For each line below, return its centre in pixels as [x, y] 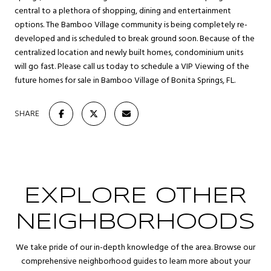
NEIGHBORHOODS [135, 223]
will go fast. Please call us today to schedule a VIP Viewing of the [132, 67]
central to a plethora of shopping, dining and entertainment [123, 11]
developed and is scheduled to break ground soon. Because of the [135, 39]
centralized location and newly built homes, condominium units [129, 53]
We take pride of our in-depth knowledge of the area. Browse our [135, 248]
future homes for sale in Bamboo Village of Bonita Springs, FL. [125, 81]
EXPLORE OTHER [135, 197]
